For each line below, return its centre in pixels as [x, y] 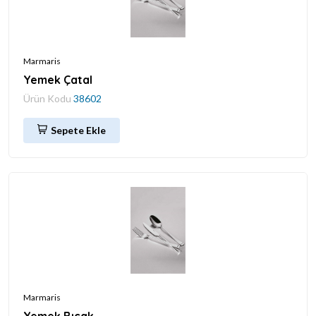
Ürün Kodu [48, 98]
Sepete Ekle [78, 130]
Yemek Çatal [58, 79]
